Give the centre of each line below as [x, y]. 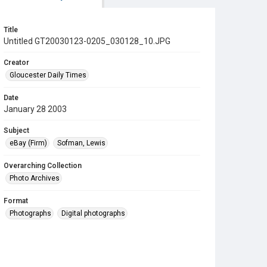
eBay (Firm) [28, 143]
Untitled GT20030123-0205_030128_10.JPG [87, 41]
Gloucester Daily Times [48, 75]
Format [16, 201]
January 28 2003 [35, 109]
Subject [16, 131]
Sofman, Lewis [81, 143]
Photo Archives [35, 178]
